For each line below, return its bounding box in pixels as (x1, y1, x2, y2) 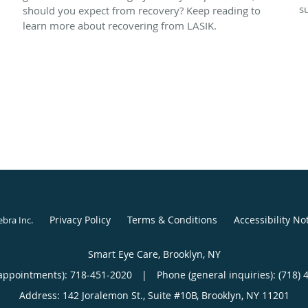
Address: (19, 288, 63, 302)
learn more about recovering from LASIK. (23, 18, 217, 32)
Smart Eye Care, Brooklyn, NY (87, 247, 221, 261)
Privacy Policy (49, 212, 111, 226)
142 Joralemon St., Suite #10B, (62, 288, 201, 302)
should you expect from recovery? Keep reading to (23, 3, 261, 17)
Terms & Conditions (126, 212, 217, 226)
